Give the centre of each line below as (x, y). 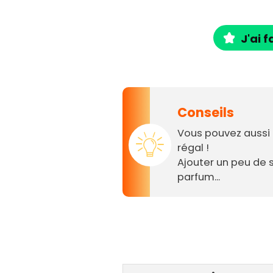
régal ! (193, 148)
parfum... (199, 177)
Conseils (206, 113)
